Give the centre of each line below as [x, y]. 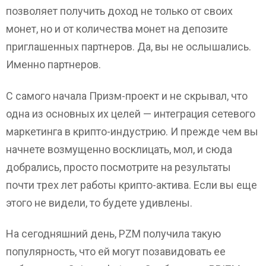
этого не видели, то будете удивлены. [99, 202]
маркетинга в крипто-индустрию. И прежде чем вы [132, 131]
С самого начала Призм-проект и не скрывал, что [127, 96]
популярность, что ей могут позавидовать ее [116, 252]
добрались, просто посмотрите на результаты [118, 167]
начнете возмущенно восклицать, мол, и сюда [119, 149]
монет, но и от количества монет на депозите [117, 29]
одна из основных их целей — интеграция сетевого [131, 113]
